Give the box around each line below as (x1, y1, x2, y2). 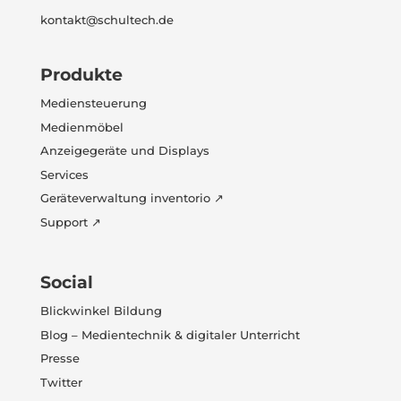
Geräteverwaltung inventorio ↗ (39, 191, 224, 206)
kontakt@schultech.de (39, 13, 174, 28)
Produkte (39, 64, 123, 86)
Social (39, 272, 93, 294)
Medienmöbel (39, 119, 124, 134)
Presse (39, 351, 80, 366)
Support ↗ (39, 214, 101, 229)
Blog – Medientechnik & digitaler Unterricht (39, 327, 300, 342)
